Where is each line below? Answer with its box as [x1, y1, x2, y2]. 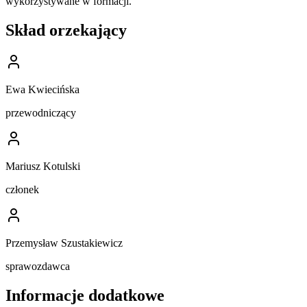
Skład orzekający [5, 21, 127, 40]
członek [5, 184, 39, 196]
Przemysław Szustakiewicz [5, 237, 123, 249]
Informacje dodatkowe [5, 286, 164, 305]
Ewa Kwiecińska [5, 84, 79, 96]
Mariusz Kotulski [5, 160, 80, 173]
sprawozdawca [5, 260, 70, 273]
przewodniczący [5, 107, 76, 119]
